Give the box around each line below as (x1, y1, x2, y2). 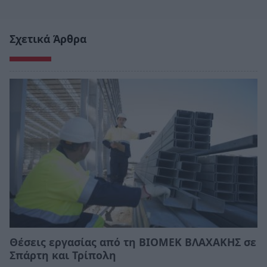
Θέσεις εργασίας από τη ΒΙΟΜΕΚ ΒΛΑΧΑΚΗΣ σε (10, 234, 256, 249)
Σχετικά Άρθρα (10, 31, 86, 46)
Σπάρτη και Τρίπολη (10, 247, 116, 262)
